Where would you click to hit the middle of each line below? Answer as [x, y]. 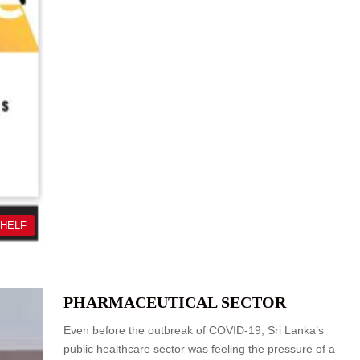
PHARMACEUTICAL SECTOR [175, 303]
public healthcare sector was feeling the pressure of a [199, 349]
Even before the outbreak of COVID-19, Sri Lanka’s [194, 331]
